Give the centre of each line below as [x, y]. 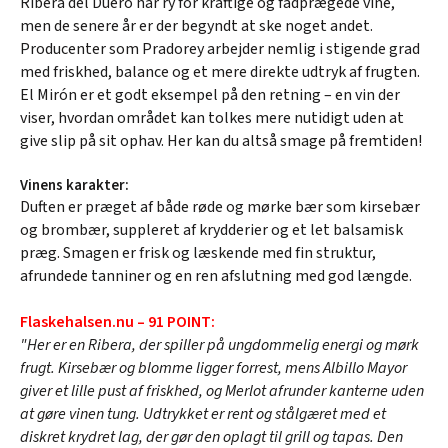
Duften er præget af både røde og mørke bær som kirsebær [220, 206]
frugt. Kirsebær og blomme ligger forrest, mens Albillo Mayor [213, 367]
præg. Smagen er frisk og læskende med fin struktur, [198, 252]
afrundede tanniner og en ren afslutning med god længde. [216, 275]
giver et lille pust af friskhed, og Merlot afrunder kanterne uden [222, 390]
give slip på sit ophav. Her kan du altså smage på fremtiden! [221, 140]
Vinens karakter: [74, 185]
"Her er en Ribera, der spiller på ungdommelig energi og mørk [219, 344]
